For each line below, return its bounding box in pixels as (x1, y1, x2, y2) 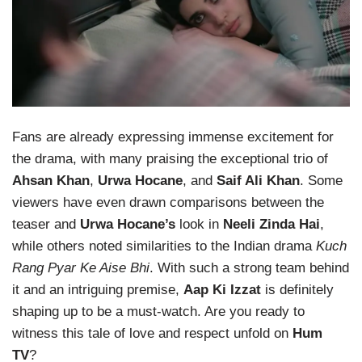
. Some (300, 173, 343, 189)
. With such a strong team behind (149, 260, 349, 276)
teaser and (12, 217, 80, 233)
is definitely (261, 282, 334, 298)
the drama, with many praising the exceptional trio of (12, 151, 328, 167)
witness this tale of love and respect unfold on (12, 326, 293, 342)
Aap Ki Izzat (183, 282, 261, 298)
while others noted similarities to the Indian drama (12, 238, 316, 255)
